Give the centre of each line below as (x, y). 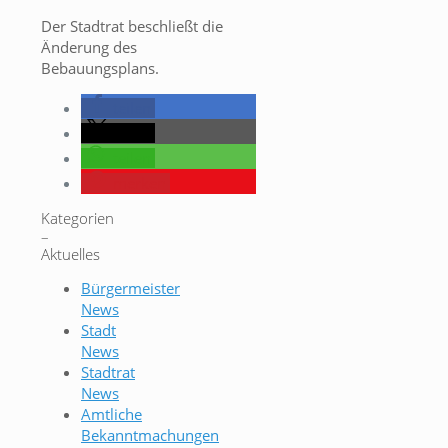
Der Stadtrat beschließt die (132, 26)
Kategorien (77, 218)
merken (139, 183)
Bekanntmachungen (150, 435)
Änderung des (89, 47)
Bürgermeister (130, 288)
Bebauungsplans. (100, 68)
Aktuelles (70, 254)
